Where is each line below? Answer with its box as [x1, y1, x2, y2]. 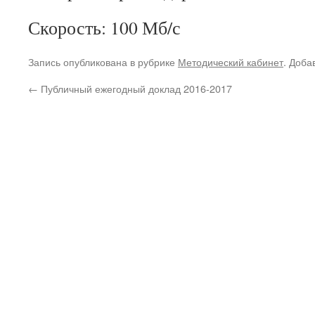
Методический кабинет [178, 54, 283, 69]
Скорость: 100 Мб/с [28, 15, 181, 39]
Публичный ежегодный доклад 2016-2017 [38, 81, 232, 96]
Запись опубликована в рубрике [28, 54, 178, 69]
